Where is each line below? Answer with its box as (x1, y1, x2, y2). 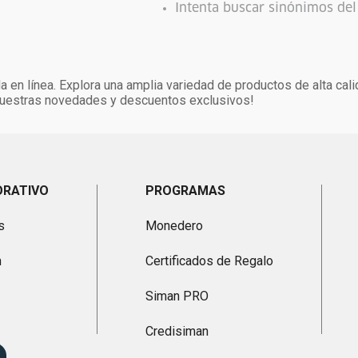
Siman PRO (145, 288, 209, 304)
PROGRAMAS (145, 183, 225, 198)
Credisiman (145, 324, 209, 339)
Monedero (145, 218, 203, 233)
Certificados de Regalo (145, 253, 273, 268)
